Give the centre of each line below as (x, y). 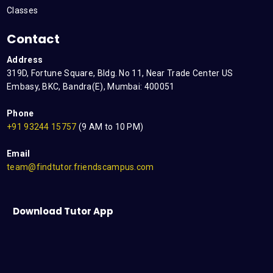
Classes (23, 10)
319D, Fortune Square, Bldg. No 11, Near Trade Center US (120, 73)
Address (25, 60)
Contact (33, 39)
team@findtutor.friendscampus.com (80, 167)
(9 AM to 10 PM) (110, 127)
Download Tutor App (63, 211)
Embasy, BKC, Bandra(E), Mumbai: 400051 (91, 87)
